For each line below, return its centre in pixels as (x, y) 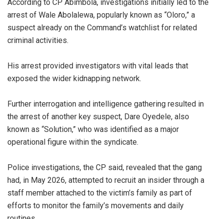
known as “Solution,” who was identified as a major (93, 129)
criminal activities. (38, 40)
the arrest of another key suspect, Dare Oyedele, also (98, 116)
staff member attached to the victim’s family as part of (100, 193)
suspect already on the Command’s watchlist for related (102, 27)
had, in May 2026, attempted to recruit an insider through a (106, 180)
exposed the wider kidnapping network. (74, 78)
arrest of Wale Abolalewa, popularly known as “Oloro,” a (101, 15)
